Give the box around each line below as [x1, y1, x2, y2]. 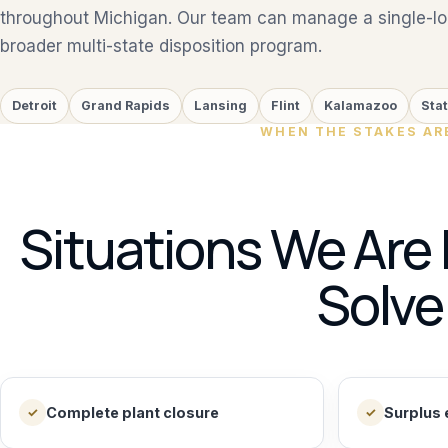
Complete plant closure [46, 404, 219, 422]
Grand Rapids [81, 98, 170, 114]
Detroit [12, 98, 57, 114]
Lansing [194, 98, 247, 114]
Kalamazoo [324, 98, 397, 114]
